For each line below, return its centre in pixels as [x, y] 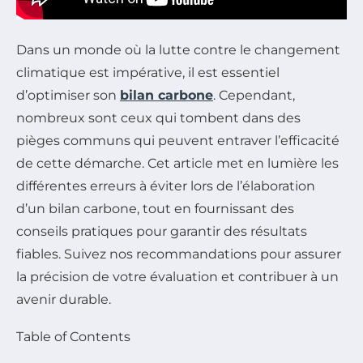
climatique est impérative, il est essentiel [148, 72]
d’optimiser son [68, 95]
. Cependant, [254, 95]
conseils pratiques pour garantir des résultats [162, 231]
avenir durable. [64, 299]
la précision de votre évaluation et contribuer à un [177, 276]
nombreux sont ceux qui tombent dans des [158, 117]
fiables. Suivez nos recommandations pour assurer [179, 254]
